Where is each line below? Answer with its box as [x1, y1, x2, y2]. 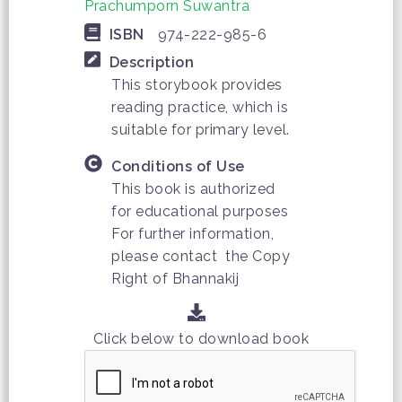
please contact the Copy [111, 248, 290, 266]
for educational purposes [111, 203, 288, 221]
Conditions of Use [111, 158, 245, 176]
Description [109, 53, 194, 71]
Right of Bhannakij [111, 270, 239, 288]
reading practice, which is [111, 98, 288, 116]
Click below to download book [93, 329, 309, 347]
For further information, [111, 225, 274, 243]
